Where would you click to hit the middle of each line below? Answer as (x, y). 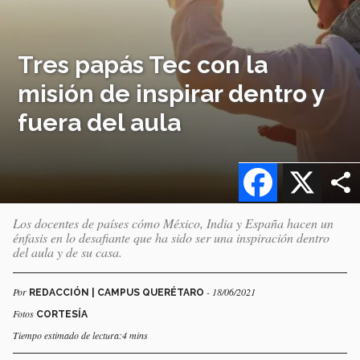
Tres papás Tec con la (143, 64)
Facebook (307, 163)
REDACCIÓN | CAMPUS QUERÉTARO (118, 292)
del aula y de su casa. (67, 252)
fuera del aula (100, 122)
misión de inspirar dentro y (172, 93)
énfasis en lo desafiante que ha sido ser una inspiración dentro (171, 237)
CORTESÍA (62, 314)
